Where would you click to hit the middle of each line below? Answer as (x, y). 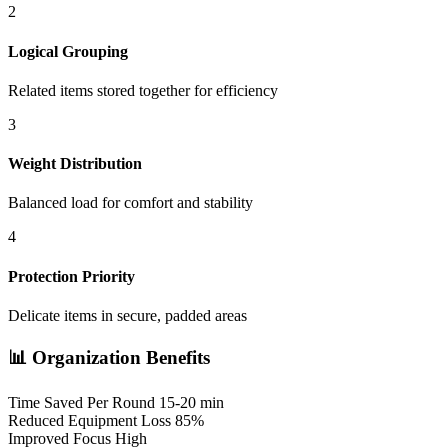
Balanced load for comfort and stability (130, 203)
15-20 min (191, 403)
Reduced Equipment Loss (89, 421)
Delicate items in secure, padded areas (127, 315)
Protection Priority (71, 276)
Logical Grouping (68, 51)
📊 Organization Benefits (109, 357)
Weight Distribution (75, 164)
